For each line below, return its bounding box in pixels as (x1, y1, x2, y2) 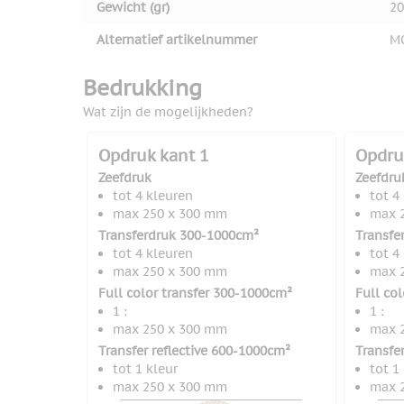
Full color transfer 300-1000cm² (98, 285, 292, 302)
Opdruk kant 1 (98, 145, 209, 167)
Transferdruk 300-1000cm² (98, 227, 259, 244)
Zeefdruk (98, 170, 151, 187)
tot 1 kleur (113, 361, 178, 378)
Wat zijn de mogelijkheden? (83, 104, 253, 121)
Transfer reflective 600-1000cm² (98, 343, 290, 360)
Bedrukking (83, 74, 202, 103)
